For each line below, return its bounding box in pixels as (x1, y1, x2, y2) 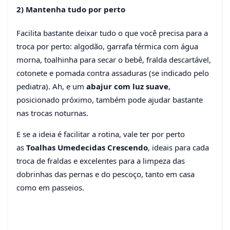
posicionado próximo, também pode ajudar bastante (16, 94, 203, 105)
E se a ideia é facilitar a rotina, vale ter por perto (16, 128, 185, 139)
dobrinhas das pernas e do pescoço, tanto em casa (16, 168, 195, 179)
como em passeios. (16, 182, 84, 193)
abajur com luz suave (86, 81, 168, 91)
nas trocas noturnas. (16, 107, 88, 118)
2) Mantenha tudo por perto (16, 4, 125, 14)
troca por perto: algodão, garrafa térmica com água (16, 41, 198, 51)
